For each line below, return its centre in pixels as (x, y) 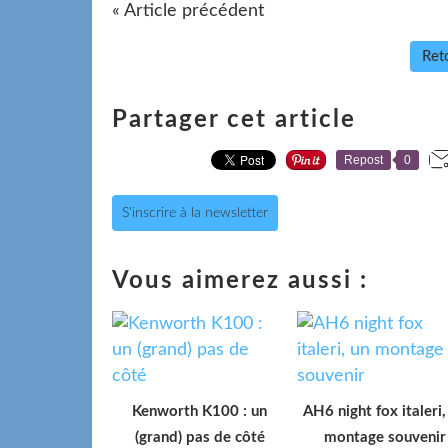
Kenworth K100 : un (199, 411)
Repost (363, 159)
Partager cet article (234, 119)
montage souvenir (384, 437)
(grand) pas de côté (199, 437)
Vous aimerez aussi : (240, 280)
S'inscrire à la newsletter (195, 212)
